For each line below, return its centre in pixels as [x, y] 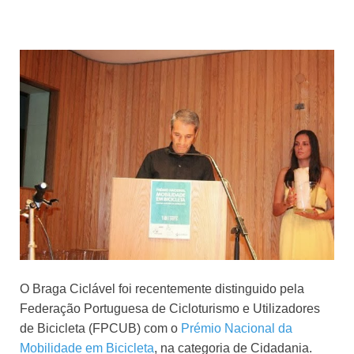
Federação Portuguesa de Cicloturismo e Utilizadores [170, 308]
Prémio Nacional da [237, 328]
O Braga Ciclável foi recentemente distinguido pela [162, 288]
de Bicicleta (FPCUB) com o [100, 328]
